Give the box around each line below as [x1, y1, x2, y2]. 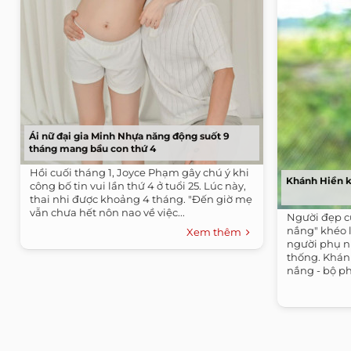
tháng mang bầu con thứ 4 [29, 142, 156, 154]
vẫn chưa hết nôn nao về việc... [30, 205, 185, 219]
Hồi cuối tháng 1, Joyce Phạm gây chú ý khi [30, 165, 249, 179]
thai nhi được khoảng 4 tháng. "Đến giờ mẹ [30, 192, 252, 205]
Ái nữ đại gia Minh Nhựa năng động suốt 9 [29, 129, 230, 142]
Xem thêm [186, 225, 246, 238]
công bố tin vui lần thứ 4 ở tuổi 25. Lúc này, [30, 179, 246, 192]
